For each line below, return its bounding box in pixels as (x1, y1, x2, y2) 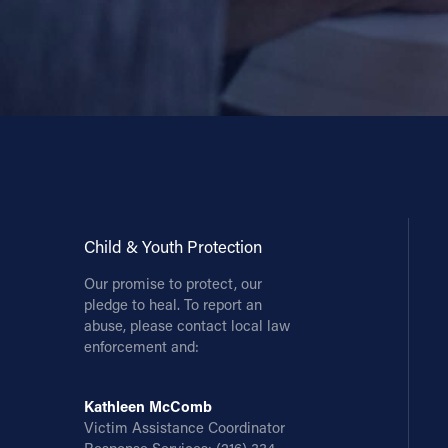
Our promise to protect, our (83, 274, 262, 294)
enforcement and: (83, 337, 199, 357)
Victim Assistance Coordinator (83, 418, 285, 438)
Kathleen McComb (83, 396, 212, 417)
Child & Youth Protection (83, 235, 262, 257)
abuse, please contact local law (83, 316, 290, 336)
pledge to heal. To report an (83, 295, 262, 315)
